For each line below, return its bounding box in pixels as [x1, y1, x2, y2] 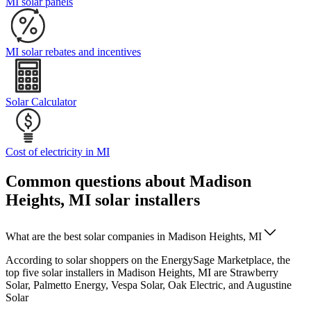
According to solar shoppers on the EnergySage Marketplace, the [6, 254, 290, 267]
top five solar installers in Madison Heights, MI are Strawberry [6, 267, 278, 279]
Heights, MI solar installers [6, 191, 200, 210]
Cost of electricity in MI [6, 146, 110, 158]
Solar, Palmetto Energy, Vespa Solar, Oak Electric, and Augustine [6, 279, 292, 292]
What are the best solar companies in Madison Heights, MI [6, 230, 262, 243]
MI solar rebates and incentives [6, 46, 141, 58]
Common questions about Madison [6, 172, 251, 191]
